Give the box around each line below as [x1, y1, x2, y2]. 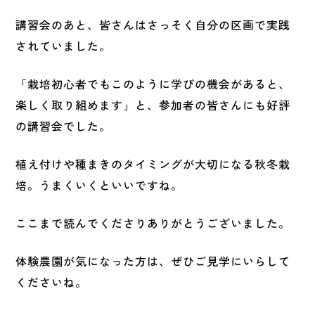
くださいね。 [15, 273, 88, 290]
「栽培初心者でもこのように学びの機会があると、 [15, 75, 290, 92]
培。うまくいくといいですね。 [15, 176, 183, 193]
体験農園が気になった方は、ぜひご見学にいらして [15, 252, 290, 269]
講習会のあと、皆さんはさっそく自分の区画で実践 [15, 15, 290, 33]
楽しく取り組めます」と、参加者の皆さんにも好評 [15, 96, 290, 113]
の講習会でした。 [15, 117, 112, 134]
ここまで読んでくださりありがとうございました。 [15, 214, 290, 231]
